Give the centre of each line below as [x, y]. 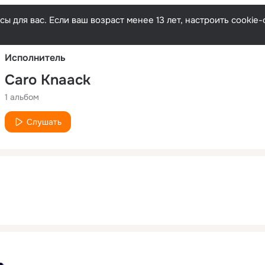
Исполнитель [35, 57]
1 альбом [22, 97]
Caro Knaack [48, 80]
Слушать [44, 122]
